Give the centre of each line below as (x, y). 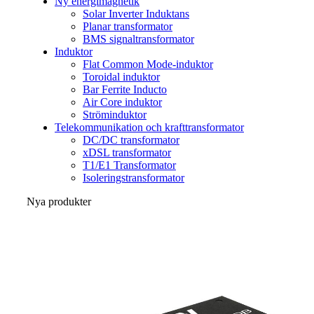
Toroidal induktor (121, 77)
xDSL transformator (127, 153)
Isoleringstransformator (134, 178)
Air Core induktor (122, 102)
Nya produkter (59, 202)
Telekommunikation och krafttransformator (149, 128)
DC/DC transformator (131, 140)
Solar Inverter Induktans (136, 14)
